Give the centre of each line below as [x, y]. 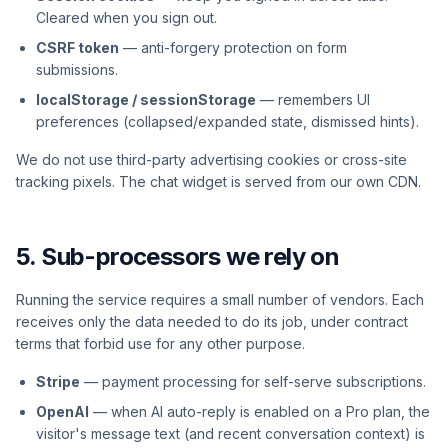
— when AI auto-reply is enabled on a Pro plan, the [259, 411]
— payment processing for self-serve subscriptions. [253, 381]
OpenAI [62, 411]
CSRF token [77, 47]
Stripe [58, 381]
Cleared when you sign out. [126, 17]
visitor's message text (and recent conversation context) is [230, 433]
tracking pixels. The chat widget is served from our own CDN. [218, 181]
